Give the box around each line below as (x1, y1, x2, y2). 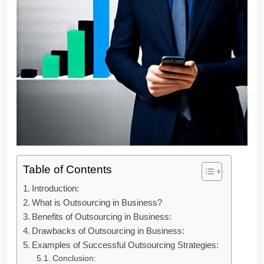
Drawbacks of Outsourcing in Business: (32, 226, 185, 236)
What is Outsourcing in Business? (32, 197, 163, 207)
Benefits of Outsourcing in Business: (32, 212, 172, 222)
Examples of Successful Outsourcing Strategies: (32, 240, 219, 250)
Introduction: (32, 183, 80, 193)
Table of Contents (23, 163, 112, 176)
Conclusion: (52, 254, 96, 263)
